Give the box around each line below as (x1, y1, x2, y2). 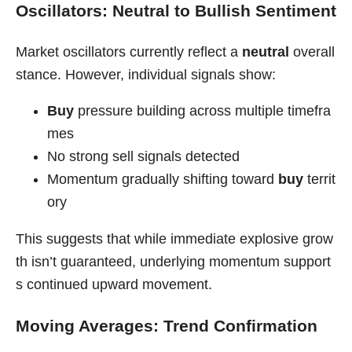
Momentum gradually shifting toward (47, 171, 278, 188)
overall (289, 43, 335, 60)
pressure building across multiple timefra (74, 103, 331, 119)
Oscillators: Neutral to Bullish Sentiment (16, 2, 336, 20)
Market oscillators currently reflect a (16, 43, 242, 60)
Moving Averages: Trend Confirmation (16, 317, 317, 335)
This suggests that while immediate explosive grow (16, 230, 333, 247)
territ (303, 171, 335, 188)
